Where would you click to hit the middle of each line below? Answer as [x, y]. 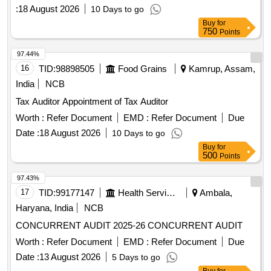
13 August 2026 [70, 257]
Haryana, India [44, 208]
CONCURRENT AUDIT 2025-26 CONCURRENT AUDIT [195, 226]
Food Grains [142, 69]
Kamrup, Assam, [221, 69]
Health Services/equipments [171, 193]
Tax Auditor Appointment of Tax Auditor [115, 102]
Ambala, [215, 193]
